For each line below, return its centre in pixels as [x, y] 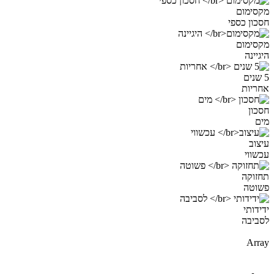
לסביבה [255, 220]
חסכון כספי [249, 22]
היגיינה [257, 55]
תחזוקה [255, 176]
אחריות [255, 88]
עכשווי [257, 154]
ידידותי [256, 209]
